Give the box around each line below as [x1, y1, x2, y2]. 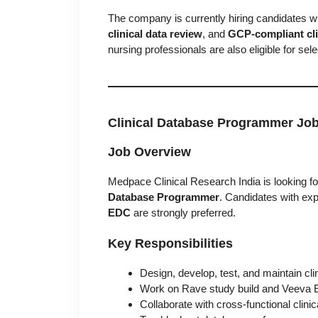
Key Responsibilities [108, 236, 233, 251]
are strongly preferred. [131, 206, 236, 219]
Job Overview [108, 144, 191, 159]
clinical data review [108, 27, 202, 40]
